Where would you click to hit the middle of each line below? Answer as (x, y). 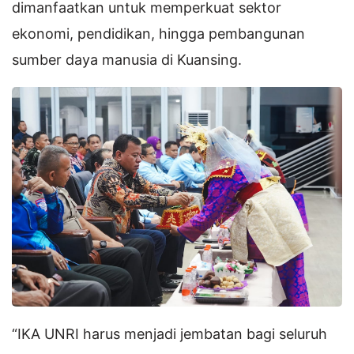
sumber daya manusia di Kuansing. (127, 59)
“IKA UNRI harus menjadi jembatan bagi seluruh (169, 334)
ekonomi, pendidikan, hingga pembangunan (158, 33)
